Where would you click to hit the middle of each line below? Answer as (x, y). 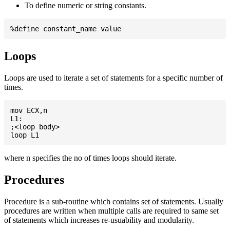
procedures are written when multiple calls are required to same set (111, 210)
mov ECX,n (29, 110)
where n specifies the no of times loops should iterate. (90, 158)
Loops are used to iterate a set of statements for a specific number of (113, 78)
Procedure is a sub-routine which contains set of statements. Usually (114, 201)
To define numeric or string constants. (85, 6)
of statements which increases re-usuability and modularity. (99, 220)
